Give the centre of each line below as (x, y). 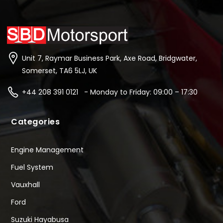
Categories (35, 122)
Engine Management (47, 150)
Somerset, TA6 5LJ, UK (59, 71)
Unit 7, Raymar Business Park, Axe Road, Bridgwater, (110, 58)
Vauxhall (25, 185)
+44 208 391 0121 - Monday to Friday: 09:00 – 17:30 (110, 92)
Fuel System (32, 167)
